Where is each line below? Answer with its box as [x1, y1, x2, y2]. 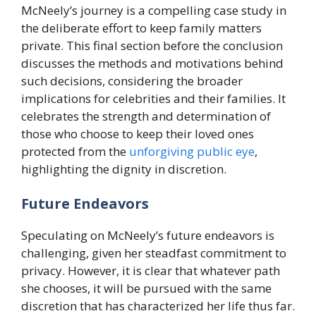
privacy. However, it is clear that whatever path [21, 262, 280, 279]
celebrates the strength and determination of [21, 107, 271, 124]
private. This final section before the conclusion [21, 37, 283, 54]
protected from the [21, 142, 129, 159]
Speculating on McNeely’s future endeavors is [21, 227, 274, 244]
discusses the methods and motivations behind [21, 54, 284, 71]
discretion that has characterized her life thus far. [21, 298, 295, 315]
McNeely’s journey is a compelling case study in [21, 1, 286, 18]
